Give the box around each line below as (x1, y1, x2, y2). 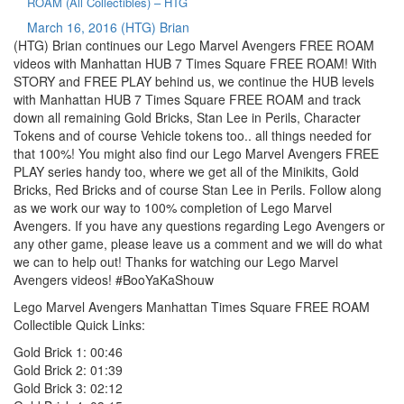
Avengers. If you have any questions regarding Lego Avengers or (14, 216, 385, 234)
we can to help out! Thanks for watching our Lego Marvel (14, 252, 338, 271)
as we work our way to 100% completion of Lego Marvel (14, 197, 332, 216)
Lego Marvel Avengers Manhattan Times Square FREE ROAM (14, 297, 370, 316)
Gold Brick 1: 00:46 (14, 342, 123, 361)
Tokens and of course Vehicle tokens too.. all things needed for (14, 125, 372, 144)
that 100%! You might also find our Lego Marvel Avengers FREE (14, 143, 379, 162)
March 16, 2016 (27, 17, 117, 36)
